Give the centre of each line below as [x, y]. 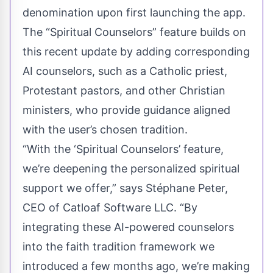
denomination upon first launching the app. [134, 12]
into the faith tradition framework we [119, 246]
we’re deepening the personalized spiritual [131, 168]
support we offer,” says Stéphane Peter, [125, 188]
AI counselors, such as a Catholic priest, [125, 71]
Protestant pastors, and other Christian [124, 90]
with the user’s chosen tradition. [105, 129]
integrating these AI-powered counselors [128, 227]
